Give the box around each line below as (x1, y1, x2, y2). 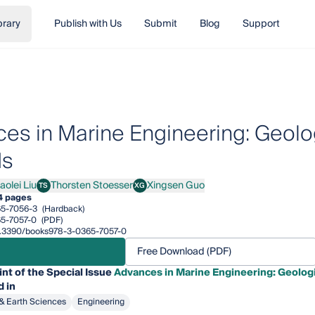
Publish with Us (53, 15, 122, 32)
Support (242, 15, 280, 32)
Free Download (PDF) (136, 243, 231, 260)
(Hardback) (39, 202, 84, 217)
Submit (143, 15, 177, 32)
